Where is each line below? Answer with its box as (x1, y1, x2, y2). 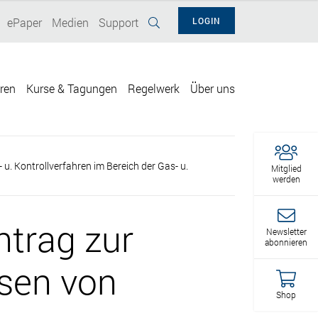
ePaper (7, 15, 42, 30)
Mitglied (270, 162, 302, 174)
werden (272, 172, 300, 185)
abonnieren (265, 236, 307, 248)
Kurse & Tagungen (26, 81, 117, 97)
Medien (52, 15, 89, 30)
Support (99, 15, 138, 30)
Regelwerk (128, 81, 180, 97)
